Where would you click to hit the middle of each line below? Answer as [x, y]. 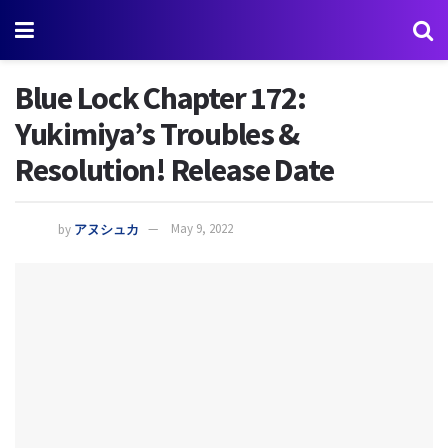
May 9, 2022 [202, 229]
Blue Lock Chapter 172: [160, 98]
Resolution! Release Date [174, 170]
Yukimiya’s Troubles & [157, 134]
